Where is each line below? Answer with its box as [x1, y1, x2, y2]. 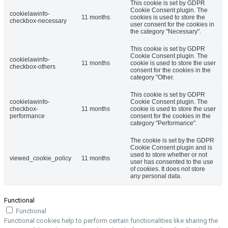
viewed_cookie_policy [10, 155, 71, 162]
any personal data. [130, 173, 182, 180]
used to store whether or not [130, 151, 207, 159]
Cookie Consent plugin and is [130, 144, 212, 152]
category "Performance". [130, 120, 197, 127]
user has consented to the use [130, 158, 213, 166]
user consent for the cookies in [130, 21, 214, 28]
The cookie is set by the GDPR [130, 137, 214, 145]
